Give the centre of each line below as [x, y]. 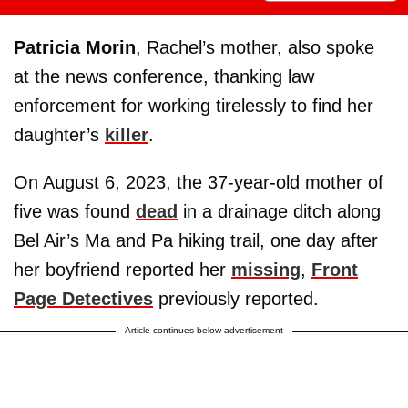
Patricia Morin [75, 48]
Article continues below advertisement [204, 331]
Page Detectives [83, 299]
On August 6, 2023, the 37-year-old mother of [199, 183]
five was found [75, 212]
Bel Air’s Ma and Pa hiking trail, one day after [196, 241]
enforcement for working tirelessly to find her [194, 106]
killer [127, 135]
